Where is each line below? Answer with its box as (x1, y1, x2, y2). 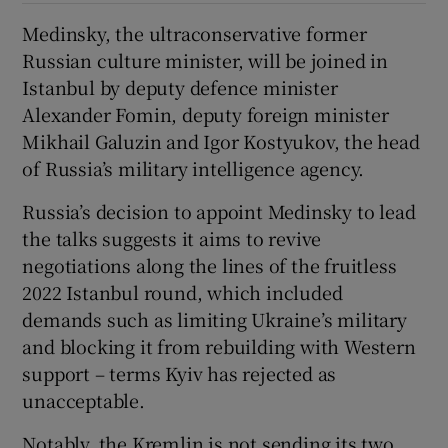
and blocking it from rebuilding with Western (22, 332, 416, 359)
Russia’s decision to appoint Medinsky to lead (22, 197, 416, 224)
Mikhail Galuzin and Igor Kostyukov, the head (22, 127, 420, 154)
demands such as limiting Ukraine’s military (22, 305, 407, 332)
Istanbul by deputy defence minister (22, 73, 338, 100)
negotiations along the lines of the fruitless (22, 251, 397, 278)
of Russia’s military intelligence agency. (22, 154, 365, 181)
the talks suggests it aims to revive (22, 224, 322, 251)
